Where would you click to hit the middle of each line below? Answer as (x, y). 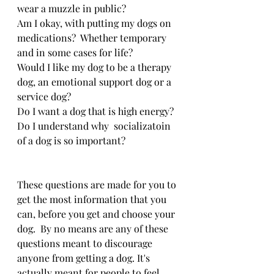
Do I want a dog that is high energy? (95, 111)
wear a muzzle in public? (72, 8)
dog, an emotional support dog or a (95, 81)
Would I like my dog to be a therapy (95, 67)
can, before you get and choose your (97, 213)
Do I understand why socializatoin (95, 125)
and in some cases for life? (75, 52)
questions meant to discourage (86, 243)
